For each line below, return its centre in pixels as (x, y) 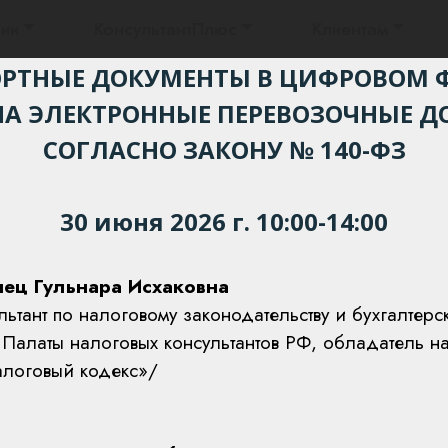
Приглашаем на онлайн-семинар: (224, 33)
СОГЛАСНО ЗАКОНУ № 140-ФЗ (224, 149)
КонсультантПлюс (166, 29)
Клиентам (350, 29)
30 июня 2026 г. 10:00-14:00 (224, 221)
